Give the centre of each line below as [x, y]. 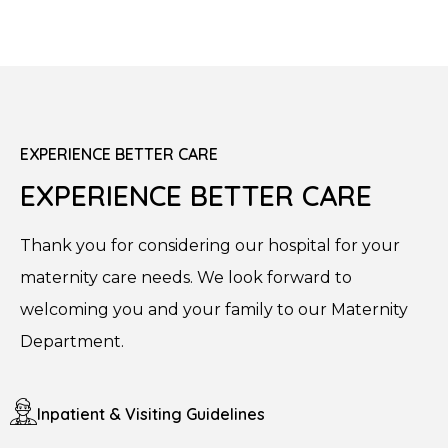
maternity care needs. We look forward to [186, 277]
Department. [72, 341]
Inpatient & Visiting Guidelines [151, 413]
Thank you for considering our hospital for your [210, 245]
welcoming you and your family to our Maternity [214, 309]
